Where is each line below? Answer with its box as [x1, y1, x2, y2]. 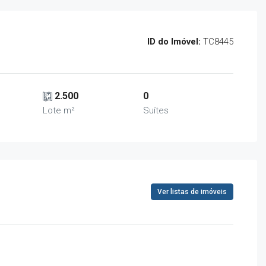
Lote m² [43, 105, 75, 116]
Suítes [143, 105, 169, 116]
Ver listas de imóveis [157, 188, 227, 196]
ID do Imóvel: [147, 36, 201, 47]
